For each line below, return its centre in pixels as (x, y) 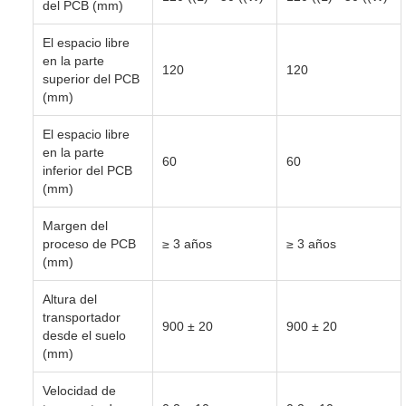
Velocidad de (79, 390)
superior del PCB (91, 78)
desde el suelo (84, 335)
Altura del (70, 299)
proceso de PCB (89, 243)
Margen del (75, 225)
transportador (82, 317)
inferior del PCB (87, 170)
